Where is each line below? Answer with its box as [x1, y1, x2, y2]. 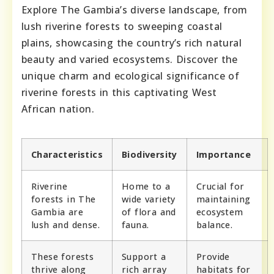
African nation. [21, 102, 95, 116]
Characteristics [31, 148, 103, 160]
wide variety [122, 193, 176, 205]
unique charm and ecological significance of [21, 68, 240, 83]
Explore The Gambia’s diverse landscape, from [21, 2, 248, 17]
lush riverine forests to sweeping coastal [21, 19, 223, 33]
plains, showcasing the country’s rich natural [21, 35, 242, 50]
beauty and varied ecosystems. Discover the [21, 52, 238, 66]
